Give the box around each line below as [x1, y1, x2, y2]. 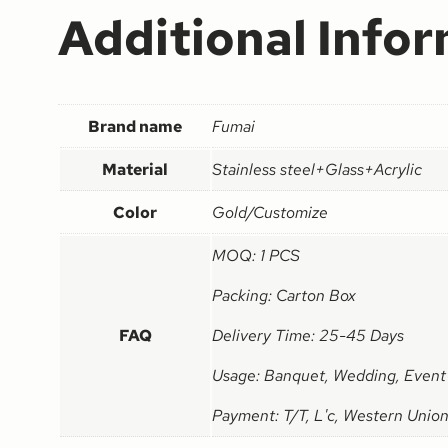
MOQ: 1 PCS [212, 245, 300, 267]
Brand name [88, 116, 182, 138]
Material [102, 159, 168, 181]
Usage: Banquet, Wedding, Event [212, 365, 446, 387]
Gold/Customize [212, 202, 328, 224]
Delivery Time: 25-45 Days [212, 325, 404, 347]
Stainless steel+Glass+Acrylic [212, 159, 422, 181]
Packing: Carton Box [212, 285, 356, 307]
